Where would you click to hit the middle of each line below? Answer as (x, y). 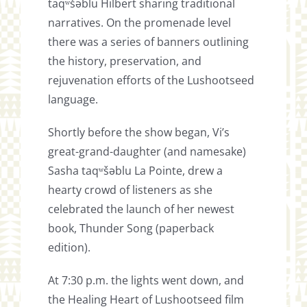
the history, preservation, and (125, 61)
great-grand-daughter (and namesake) (147, 152)
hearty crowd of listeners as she (131, 190)
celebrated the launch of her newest (142, 209)
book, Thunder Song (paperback (131, 229)
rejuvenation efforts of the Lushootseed (151, 81)
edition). (70, 248)
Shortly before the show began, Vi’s (139, 133)
